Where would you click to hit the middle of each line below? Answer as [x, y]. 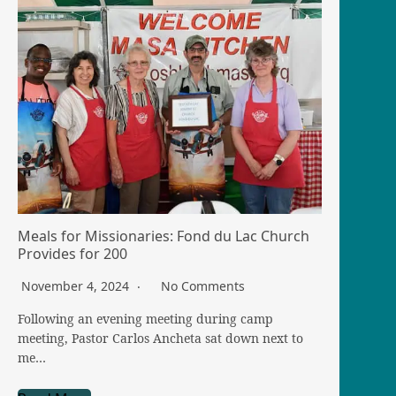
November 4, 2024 [77, 286]
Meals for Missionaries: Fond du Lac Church [164, 236]
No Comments [203, 286]
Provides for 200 [72, 254]
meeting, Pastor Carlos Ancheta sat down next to [160, 339]
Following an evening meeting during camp [145, 319]
